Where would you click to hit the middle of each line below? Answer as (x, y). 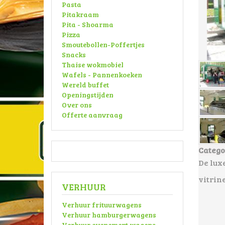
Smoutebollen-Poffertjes (103, 44)
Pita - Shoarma (88, 24)
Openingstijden (88, 95)
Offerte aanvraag (92, 115)
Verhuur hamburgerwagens (109, 215)
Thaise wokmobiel (93, 65)
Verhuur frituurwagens (102, 205)
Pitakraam (80, 14)
